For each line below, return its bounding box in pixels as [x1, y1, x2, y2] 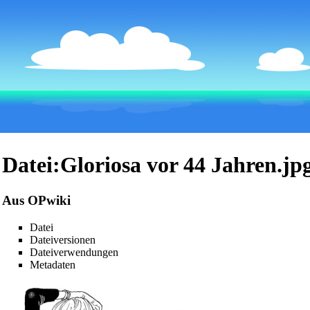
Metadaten [30, 258, 75, 271]
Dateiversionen [30, 233, 95, 246]
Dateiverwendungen [30, 246, 118, 258]
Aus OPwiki [2, 192, 71, 208]
